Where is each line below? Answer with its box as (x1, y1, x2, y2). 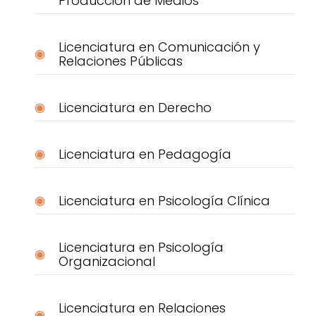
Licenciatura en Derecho (58, 99, 212, 117)
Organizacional (58, 253, 155, 271)
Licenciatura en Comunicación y (58, 38, 260, 56)
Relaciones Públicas (58, 52, 183, 71)
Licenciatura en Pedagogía (58, 145, 231, 164)
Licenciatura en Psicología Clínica (58, 192, 270, 210)
